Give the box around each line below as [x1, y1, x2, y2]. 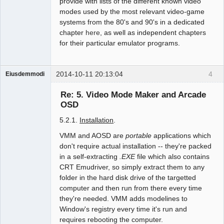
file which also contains [135, 152, 210, 161]
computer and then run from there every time [59, 184, 202, 192]
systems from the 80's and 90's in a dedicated [59, 17, 205, 26]
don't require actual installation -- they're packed [59, 142, 212, 150]
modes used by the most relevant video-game [59, 7, 205, 15]
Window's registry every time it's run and [59, 205, 187, 213]
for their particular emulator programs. [59, 38, 180, 47]
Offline [13, 90, 32, 98]
